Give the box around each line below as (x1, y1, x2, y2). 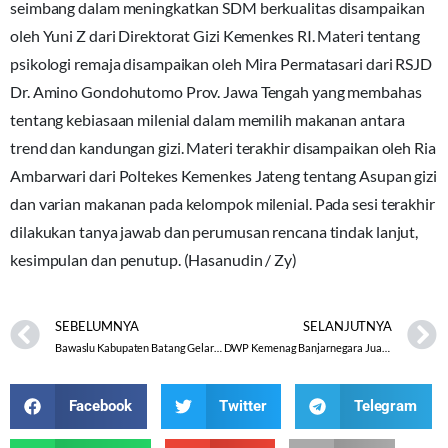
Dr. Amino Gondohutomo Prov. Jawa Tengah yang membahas (10, 81, 422, 101)
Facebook (68, 396, 132, 415)
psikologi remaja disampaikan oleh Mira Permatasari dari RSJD (10, 53, 432, 73)
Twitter (219, 396, 267, 415)
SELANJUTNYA (303, 318, 393, 335)
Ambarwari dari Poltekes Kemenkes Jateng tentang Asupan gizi (10, 165, 438, 185)
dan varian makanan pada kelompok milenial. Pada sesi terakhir (10, 193, 435, 213)
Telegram (353, 396, 418, 415)
